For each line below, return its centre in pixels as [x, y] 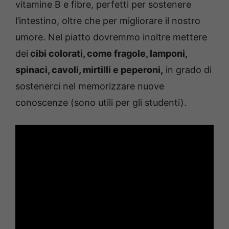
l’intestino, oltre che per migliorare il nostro [108, 20]
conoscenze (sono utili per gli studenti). [101, 102]
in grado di [187, 70]
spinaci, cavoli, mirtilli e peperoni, [89, 70]
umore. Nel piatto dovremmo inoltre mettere [111, 37]
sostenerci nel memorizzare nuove [90, 86]
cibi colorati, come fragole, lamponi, [108, 53]
